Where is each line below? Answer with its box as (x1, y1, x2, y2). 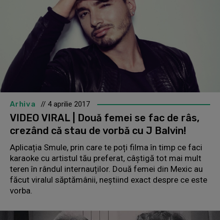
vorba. (10, 185, 32, 195)
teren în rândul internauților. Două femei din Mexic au (10, 164, 203, 174)
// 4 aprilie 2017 (40, 99, 90, 109)
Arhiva (10, 99, 36, 109)
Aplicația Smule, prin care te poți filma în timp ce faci (10, 142, 202, 152)
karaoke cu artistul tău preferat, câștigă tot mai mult (10, 153, 201, 163)
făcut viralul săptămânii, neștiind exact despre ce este (10, 174, 207, 185)
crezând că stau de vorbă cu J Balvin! (10, 124, 186, 137)
